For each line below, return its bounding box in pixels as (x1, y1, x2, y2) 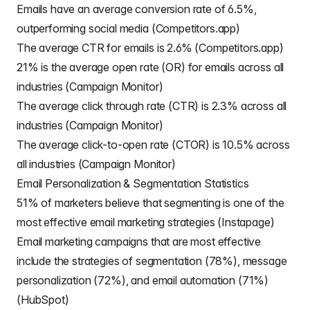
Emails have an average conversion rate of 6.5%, (17, 2, 257, 16)
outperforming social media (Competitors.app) (17, 21, 240, 35)
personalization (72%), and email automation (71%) (17, 273, 269, 287)
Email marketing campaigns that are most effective (17, 235, 262, 248)
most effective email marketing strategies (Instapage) (17, 215, 275, 229)
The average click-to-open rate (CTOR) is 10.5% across (17, 138, 290, 152)
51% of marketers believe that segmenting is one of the (17, 196, 284, 210)
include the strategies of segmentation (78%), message (17, 254, 287, 268)
